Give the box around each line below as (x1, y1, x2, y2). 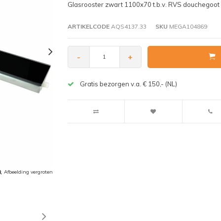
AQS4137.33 (109, 22, 147, 30)
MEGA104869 (167, 22, 207, 30)
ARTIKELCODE (67, 22, 110, 30)
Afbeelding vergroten (4, 168, 53, 175)
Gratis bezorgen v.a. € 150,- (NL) (79, 79, 177, 88)
